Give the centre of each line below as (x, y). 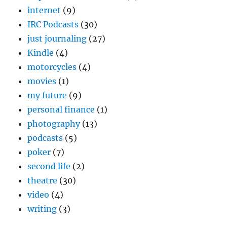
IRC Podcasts (53, 24)
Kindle (41, 52)
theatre (43, 180)
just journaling (57, 38)
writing (42, 209)
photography (54, 123)
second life (49, 166)
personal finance (61, 109)
